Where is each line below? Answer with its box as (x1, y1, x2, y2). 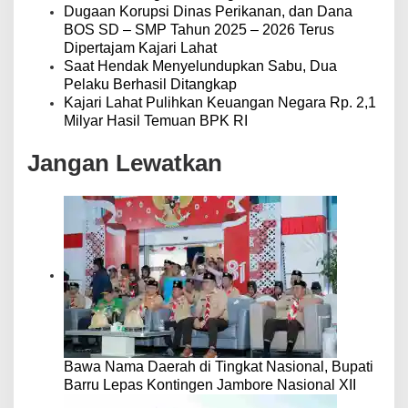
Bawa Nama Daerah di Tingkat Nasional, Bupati (64, 358, 373, 374)
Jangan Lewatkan (27, 148, 222, 177)
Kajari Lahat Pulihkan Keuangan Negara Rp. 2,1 (64, 94, 376, 110)
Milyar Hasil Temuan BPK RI (64, 112, 248, 128)
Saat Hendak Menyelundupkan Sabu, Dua (64, 57, 337, 74)
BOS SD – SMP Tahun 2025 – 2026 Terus (64, 21, 334, 37)
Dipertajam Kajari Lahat (64, 39, 217, 56)
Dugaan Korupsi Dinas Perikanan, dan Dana (64, 3, 352, 19)
